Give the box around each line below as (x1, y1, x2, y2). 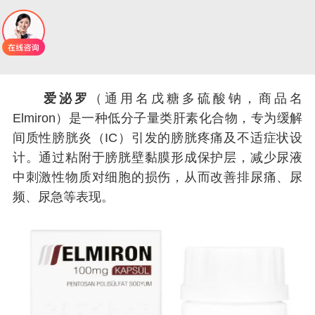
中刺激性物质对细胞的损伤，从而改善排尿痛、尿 (12, 170, 303, 184)
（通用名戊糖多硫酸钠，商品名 (89, 91, 303, 105)
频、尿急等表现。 (12, 190, 114, 204)
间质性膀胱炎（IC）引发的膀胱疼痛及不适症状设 (12, 131, 303, 145)
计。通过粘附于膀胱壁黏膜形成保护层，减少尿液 (12, 150, 303, 165)
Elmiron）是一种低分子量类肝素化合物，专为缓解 (12, 111, 303, 125)
